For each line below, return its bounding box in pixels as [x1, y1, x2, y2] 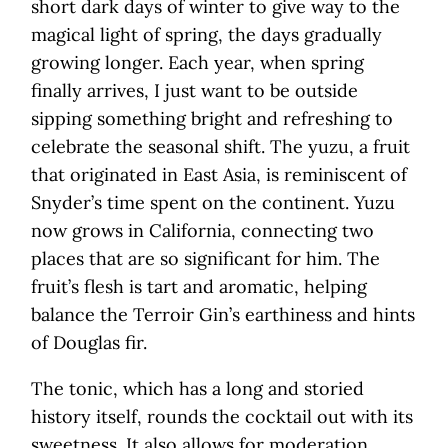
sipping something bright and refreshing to [31, 107, 393, 131]
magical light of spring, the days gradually [31, 23, 382, 47]
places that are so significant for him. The [31, 247, 380, 271]
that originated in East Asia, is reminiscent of [31, 163, 407, 187]
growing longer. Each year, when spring [31, 51, 364, 75]
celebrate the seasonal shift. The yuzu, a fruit [31, 135, 410, 159]
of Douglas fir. [31, 331, 147, 355]
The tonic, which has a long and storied [31, 377, 364, 401]
